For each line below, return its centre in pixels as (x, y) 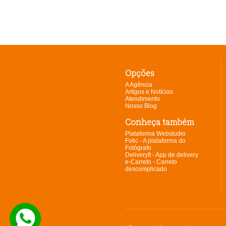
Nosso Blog (141, 106)
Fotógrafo (138, 148)
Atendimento (143, 99)
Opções (140, 73)
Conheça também (160, 122)
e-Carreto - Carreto (151, 162)
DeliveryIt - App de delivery (162, 155)
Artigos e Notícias (149, 92)
